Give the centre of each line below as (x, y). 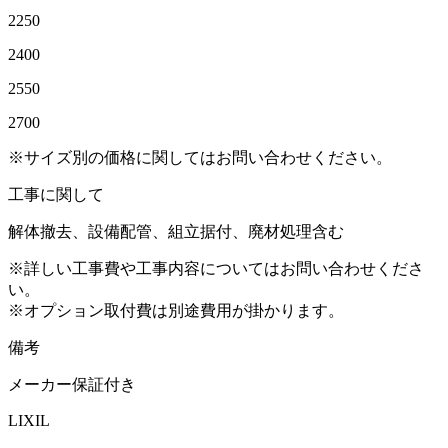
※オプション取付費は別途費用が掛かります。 (176, 310)
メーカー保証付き (72, 384)
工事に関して (56, 194)
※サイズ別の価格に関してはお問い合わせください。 (200, 157)
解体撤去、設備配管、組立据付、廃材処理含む (176, 231)
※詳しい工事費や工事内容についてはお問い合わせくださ (216, 268)
